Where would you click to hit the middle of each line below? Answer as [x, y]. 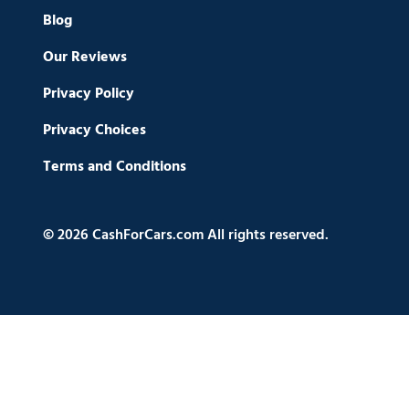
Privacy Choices [94, 130]
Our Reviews [85, 57]
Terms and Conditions [115, 167]
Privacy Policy [89, 94]
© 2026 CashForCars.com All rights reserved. [186, 235]
